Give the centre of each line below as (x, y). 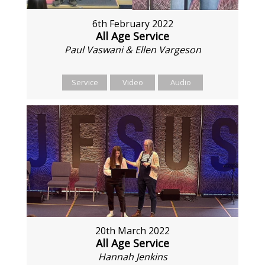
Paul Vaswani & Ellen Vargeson (132, 49)
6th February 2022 (132, 23)
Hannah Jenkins (132, 257)
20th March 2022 (132, 231)
